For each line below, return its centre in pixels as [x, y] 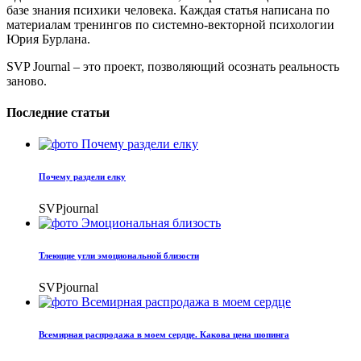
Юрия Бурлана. [48, 39]
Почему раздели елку [82, 177]
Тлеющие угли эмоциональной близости [119, 256]
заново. [27, 81]
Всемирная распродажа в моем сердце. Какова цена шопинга [164, 335]
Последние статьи [58, 113]
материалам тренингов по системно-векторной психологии [170, 24]
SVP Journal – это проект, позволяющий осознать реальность [173, 66]
